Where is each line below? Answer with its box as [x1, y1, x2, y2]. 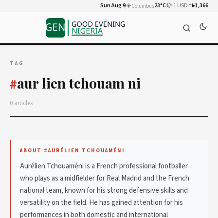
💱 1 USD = [166, 1, 192, 10]
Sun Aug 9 [100, 1, 126, 10]
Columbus [131, 2, 154, 10]
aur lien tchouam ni [17, 74, 141, 92]
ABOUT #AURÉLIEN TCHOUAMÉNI [20, 147, 125, 154]
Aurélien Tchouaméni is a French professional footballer [20, 161, 188, 171]
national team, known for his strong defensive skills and [20, 185, 188, 196]
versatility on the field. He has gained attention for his [20, 198, 183, 208]
